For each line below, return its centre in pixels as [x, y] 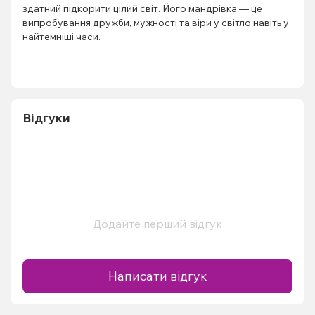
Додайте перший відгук [157, 223]
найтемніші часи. [62, 36]
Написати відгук [157, 276]
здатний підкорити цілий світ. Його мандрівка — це [142, 8]
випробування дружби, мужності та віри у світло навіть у [156, 22]
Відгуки [46, 117]
